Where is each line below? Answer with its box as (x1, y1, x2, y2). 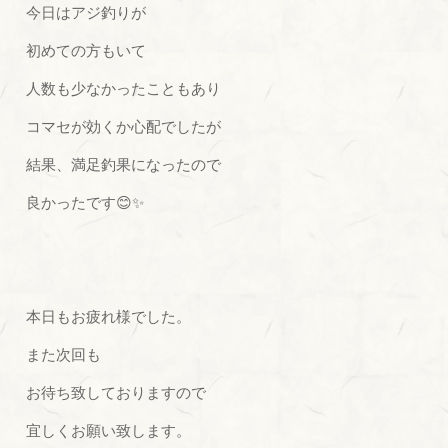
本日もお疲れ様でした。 (26, 307, 192, 325)
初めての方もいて (26, 41, 147, 59)
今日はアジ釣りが (26, 3, 147, 21)
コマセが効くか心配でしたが (26, 117, 222, 135)
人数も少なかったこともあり (26, 79, 222, 97)
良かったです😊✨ (26, 193, 145, 211)
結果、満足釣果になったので (26, 155, 222, 173)
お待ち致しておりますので (26, 383, 207, 401)
